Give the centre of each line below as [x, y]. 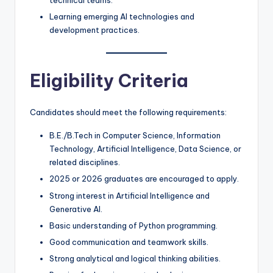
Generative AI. [76, 209]
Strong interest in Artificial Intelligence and [129, 195]
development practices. [94, 30]
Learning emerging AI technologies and [122, 17]
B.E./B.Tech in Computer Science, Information [135, 136]
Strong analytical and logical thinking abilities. [135, 258]
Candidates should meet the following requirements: [128, 112]
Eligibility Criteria [109, 81]
